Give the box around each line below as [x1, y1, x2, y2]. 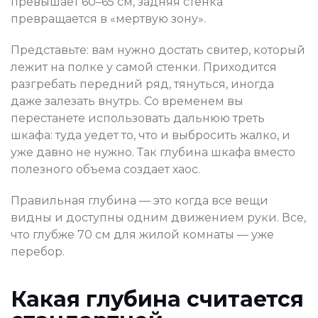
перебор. [11, 245, 65, 259]
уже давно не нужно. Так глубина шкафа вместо [11, 146, 295, 160]
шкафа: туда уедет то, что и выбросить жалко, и [11, 128, 290, 143]
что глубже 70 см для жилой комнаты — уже [11, 228, 274, 242]
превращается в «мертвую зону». [11, 12, 206, 26]
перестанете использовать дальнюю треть [11, 111, 265, 126]
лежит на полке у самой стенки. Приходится [11, 60, 277, 75]
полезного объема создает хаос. [11, 163, 200, 177]
